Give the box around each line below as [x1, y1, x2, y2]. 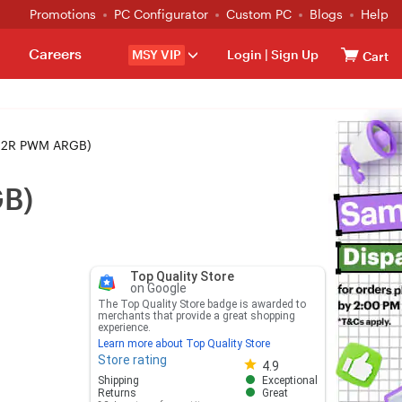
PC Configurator [114, 6, 208, 22]
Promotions [30, 6, 96, 22]
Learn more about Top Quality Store [97, 337, 270, 350]
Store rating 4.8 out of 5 [238, 353, 375, 367]
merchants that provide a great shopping [97, 310, 295, 322]
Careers [28, 45, 82, 62]
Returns [97, 387, 136, 399]
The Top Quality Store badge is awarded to [97, 298, 306, 310]
